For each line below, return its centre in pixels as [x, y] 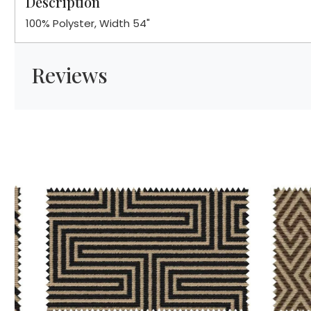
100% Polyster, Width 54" [87, 24]
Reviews [69, 75]
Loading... [137, 256]
